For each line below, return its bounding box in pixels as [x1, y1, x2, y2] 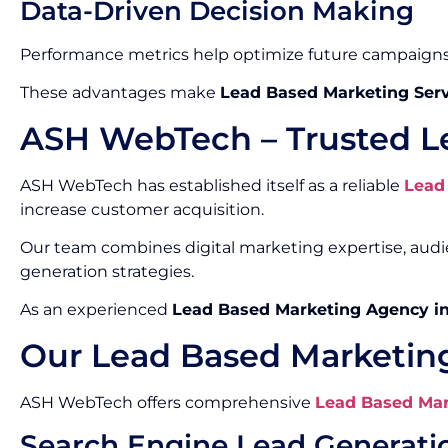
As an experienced [20, 300, 172, 320]
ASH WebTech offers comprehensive [20, 392, 315, 412]
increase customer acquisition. [20, 199, 264, 219]
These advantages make [20, 83, 220, 103]
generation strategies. [20, 262, 194, 282]
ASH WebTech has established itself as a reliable [20, 175, 404, 195]
